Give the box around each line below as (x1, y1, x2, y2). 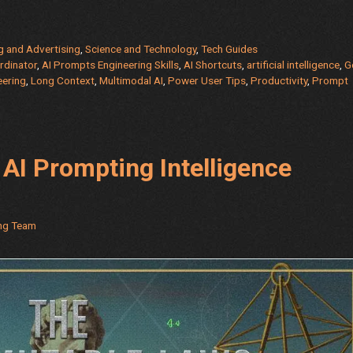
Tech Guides (201, 42, 258, 55)
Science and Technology (85, 42, 197, 55)
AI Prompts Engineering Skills (42, 58, 180, 71)
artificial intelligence (247, 58, 340, 71)
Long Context (31, 73, 95, 87)
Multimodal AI (99, 73, 163, 87)
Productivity (251, 73, 307, 87)
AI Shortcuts (184, 58, 243, 71)
